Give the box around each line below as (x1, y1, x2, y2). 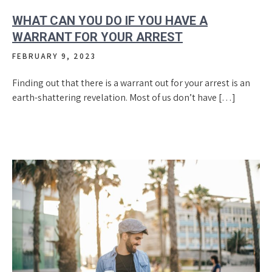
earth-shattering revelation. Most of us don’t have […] (12, 91, 236, 104)
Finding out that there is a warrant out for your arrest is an (12, 76, 250, 90)
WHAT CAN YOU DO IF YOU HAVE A (12, 13, 208, 29)
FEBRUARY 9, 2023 (12, 51, 96, 62)
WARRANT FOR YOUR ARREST (12, 30, 183, 45)
